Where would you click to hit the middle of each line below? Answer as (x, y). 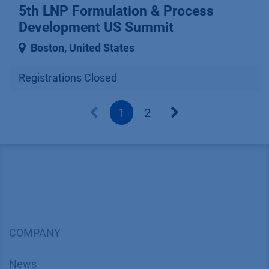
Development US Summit (96, 28)
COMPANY (35, 233)
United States (102, 48)
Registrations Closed (68, 78)
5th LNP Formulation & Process (116, 11)
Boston (47, 48)
